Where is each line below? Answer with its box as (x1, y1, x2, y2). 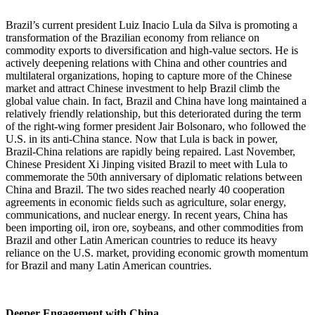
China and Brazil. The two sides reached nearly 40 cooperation (6, 184, 285, 196)
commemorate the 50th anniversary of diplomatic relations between (6, 171, 302, 184)
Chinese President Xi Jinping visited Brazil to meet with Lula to (6, 158, 288, 171)
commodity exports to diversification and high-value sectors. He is (6, 44, 298, 57)
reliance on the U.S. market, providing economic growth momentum (6, 247, 308, 259)
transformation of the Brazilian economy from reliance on (6, 32, 259, 44)
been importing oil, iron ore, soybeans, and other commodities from (6, 221, 303, 234)
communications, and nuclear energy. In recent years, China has (6, 209, 288, 221)
